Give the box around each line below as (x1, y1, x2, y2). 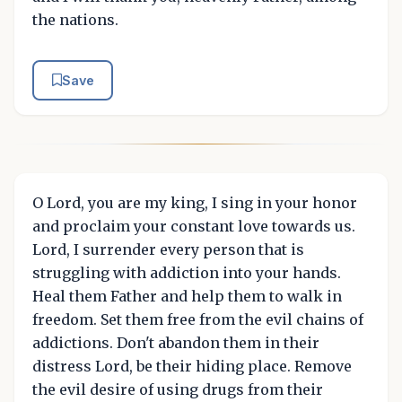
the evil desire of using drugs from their (32, 380, 323, 399)
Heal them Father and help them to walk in (32, 287, 342, 306)
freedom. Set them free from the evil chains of (32, 310, 363, 329)
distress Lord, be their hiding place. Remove (32, 357, 352, 376)
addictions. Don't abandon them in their (32, 334, 319, 353)
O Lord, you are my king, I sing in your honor (32, 194, 357, 213)
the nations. (32, 10, 118, 29)
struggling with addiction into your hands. (32, 264, 341, 283)
